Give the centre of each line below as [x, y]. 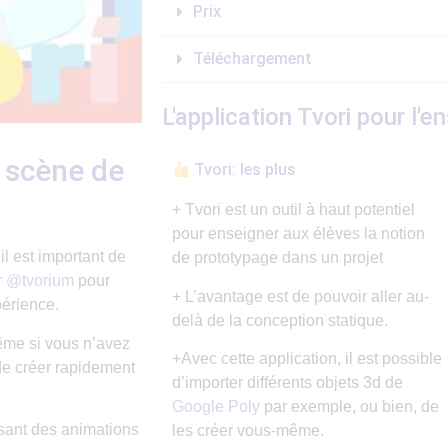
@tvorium [40, 281]
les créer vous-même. [248, 430]
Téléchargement [252, 58]
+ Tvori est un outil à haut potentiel [293, 210]
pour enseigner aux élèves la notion [298, 234]
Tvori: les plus [243, 170]
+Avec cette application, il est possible [307, 358]
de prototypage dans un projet [277, 258]
